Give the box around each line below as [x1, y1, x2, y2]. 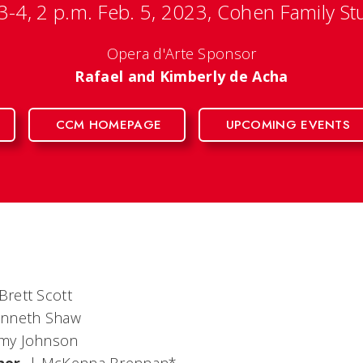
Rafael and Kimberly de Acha [75, 66, 288, 86]
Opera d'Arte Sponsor [106, 44, 257, 63]
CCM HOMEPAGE [55, 116, 162, 134]
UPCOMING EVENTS [225, 116, 351, 134]
